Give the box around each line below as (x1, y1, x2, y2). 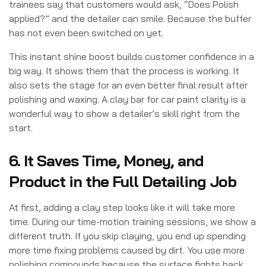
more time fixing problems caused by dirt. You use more (9, 243, 245, 256)
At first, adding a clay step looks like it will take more (9, 201, 235, 213)
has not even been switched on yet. (9, 26, 163, 39)
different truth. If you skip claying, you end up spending (9, 229, 246, 242)
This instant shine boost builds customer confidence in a (9, 50, 254, 62)
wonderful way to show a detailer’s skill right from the (9, 107, 240, 119)
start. (9, 121, 33, 134)
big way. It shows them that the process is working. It (9, 64, 239, 77)
